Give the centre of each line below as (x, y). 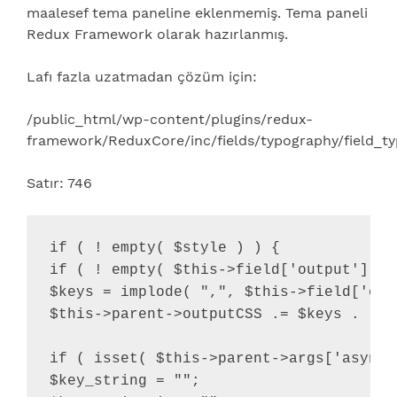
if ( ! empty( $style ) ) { (164, 249)
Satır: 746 (59, 183)
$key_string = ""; (125, 381)
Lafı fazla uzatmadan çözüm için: (142, 76)
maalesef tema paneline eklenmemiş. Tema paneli (197, 12)
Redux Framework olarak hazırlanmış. (157, 34)
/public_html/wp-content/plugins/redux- (170, 119)
